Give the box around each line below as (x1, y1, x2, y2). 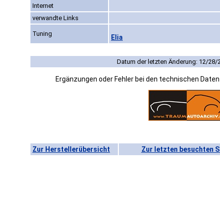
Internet (32, 2, 54, 10)
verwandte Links (32, 14, 79, 22)
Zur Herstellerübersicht (32, 145, 110, 154)
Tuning (32, 30, 52, 38)
